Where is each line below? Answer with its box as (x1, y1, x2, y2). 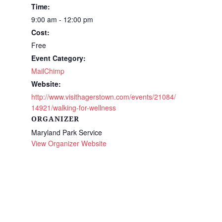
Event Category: (31, 53, 86, 63)
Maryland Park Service (31, 127, 102, 137)
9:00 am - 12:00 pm (31, 14, 93, 24)
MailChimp (31, 66, 64, 76)
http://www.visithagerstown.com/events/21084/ (31, 92, 176, 102)
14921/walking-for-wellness (31, 103, 116, 112)
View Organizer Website (31, 138, 107, 148)
